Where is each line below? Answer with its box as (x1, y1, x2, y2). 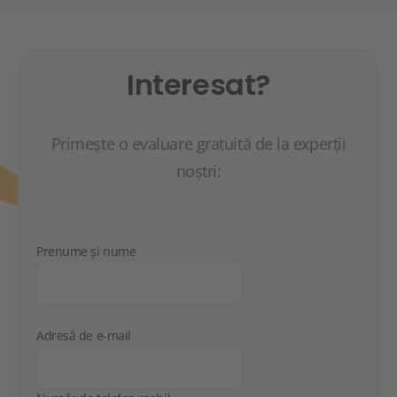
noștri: (175, 160, 222, 182)
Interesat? (127, 65, 270, 105)
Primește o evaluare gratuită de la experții (51, 133, 346, 154)
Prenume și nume (36, 243, 139, 260)
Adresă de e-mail (36, 327, 135, 344)
